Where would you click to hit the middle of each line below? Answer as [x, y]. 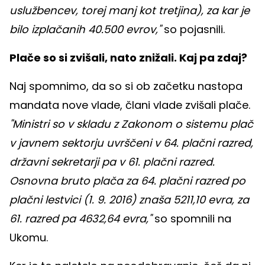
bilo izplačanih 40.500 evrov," [87, 29]
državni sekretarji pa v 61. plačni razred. [112, 161]
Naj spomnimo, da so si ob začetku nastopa [126, 86]
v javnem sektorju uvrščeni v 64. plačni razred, [131, 143]
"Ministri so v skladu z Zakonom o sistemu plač [131, 124]
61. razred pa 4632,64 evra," [80, 218]
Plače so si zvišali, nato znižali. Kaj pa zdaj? [128, 57]
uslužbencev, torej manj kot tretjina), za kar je [130, 10]
